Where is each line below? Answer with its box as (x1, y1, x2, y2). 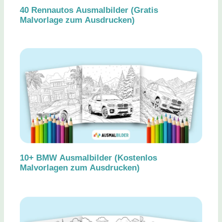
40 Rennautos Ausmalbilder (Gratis (20, 5, 158, 15)
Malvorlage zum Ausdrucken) (20, 15, 135, 25)
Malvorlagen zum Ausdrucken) (20, 163, 140, 173)
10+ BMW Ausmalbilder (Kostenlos (20, 153, 157, 163)
